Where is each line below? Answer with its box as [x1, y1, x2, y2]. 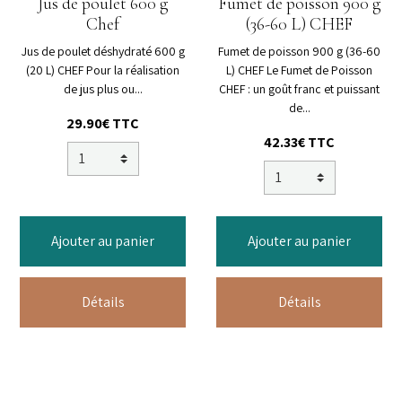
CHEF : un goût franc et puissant [219, 81, 380, 98]
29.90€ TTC [66, 114, 139, 134]
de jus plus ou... [63, 81, 143, 98]
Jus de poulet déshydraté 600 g [21, 43, 185, 60]
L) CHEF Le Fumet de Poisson [226, 62, 372, 79]
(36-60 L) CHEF [246, 13, 353, 36]
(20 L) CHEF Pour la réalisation [26, 62, 179, 79]
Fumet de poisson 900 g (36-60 [218, 43, 380, 60]
